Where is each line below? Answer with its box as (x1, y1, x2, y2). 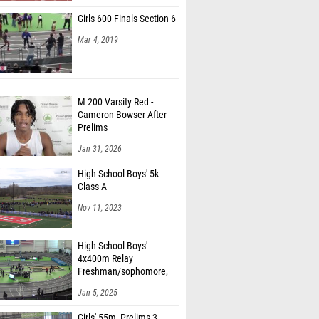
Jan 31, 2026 (78, 144, 122, 154)
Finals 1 (78, 278, 108, 291)
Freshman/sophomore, (78, 266, 168, 278)
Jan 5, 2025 (78, 288, 117, 298)
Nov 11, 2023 (78, 203, 122, 213)
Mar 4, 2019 (78, 35, 118, 45)
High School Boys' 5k (78, 168, 159, 180)
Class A (78, 181, 107, 193)
